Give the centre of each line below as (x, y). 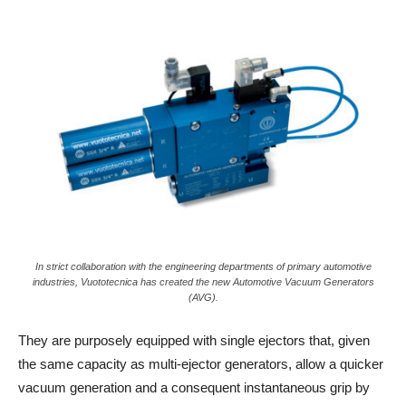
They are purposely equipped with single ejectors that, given (194, 340)
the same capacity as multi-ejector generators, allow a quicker (201, 363)
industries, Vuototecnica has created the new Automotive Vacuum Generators (203, 281)
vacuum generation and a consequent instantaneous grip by (194, 387)
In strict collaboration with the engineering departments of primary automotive (203, 266)
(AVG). (203, 297)
